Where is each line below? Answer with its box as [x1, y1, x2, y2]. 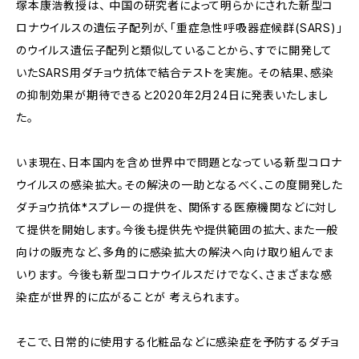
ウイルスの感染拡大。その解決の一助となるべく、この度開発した [16, 178, 344, 192]
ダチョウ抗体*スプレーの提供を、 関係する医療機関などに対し [16, 200, 337, 214]
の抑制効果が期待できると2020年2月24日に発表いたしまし [16, 88, 329, 102]
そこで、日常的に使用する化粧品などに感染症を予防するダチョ [16, 335, 340, 349]
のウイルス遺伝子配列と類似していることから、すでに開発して [16, 43, 333, 57]
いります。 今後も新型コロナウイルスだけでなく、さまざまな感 [16, 268, 333, 281]
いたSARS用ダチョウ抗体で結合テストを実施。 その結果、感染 [16, 66, 334, 79]
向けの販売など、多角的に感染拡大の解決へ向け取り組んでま [16, 245, 334, 259]
